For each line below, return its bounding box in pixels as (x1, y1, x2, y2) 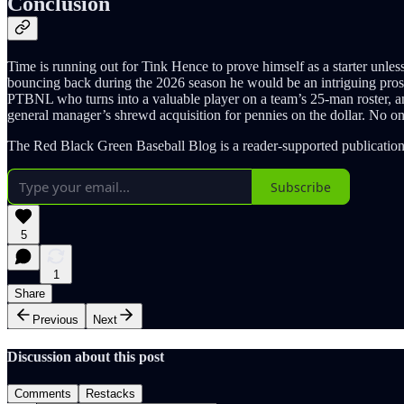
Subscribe (271, 178, 331, 196)
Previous (32, 313, 78, 327)
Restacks (86, 386, 135, 400)
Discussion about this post (7, 348, 164, 364)
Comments (14, 386, 71, 400)
